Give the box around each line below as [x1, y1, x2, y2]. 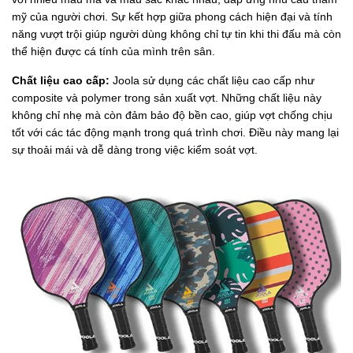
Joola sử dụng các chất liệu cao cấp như [110, 73, 314, 87]
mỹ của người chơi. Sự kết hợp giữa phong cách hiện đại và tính [12, 9, 333, 23]
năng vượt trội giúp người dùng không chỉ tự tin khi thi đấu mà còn [12, 27, 341, 40]
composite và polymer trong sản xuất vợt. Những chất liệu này [12, 91, 321, 104]
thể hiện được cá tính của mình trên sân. [12, 44, 215, 58]
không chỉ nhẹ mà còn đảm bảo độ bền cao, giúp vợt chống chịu [12, 108, 333, 121]
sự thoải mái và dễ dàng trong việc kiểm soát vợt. [12, 143, 258, 156]
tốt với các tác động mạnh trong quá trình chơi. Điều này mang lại [12, 125, 339, 139]
